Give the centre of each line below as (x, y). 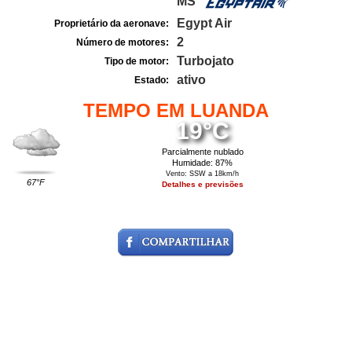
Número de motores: (123, 42)
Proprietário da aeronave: (112, 24)
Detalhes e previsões (202, 184)
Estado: (152, 80)
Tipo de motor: (137, 61)
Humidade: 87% (203, 163)
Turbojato (205, 61)
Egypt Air (204, 23)
